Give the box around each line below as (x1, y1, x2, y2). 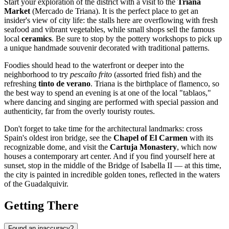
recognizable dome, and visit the (4, 142, 110, 151)
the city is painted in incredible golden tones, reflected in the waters (4, 170, 220, 179)
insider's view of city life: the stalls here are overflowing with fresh (4, 15, 218, 25)
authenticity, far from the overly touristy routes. (4, 106, 155, 116)
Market (4, 6, 30, 15)
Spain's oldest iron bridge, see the (4, 133, 113, 142)
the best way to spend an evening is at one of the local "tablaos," (4, 88, 211, 97)
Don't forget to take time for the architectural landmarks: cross (4, 124, 202, 133)
